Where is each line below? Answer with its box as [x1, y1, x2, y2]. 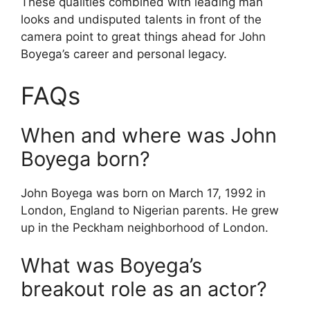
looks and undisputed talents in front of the [21, 12, 262, 26]
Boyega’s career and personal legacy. [21, 47, 227, 61]
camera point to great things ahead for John [21, 30, 266, 44]
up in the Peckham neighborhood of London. [21, 220, 268, 235]
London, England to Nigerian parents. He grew [21, 203, 279, 217]
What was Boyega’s [21, 253, 202, 277]
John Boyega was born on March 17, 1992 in [21, 185, 266, 200]
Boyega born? [21, 146, 150, 171]
